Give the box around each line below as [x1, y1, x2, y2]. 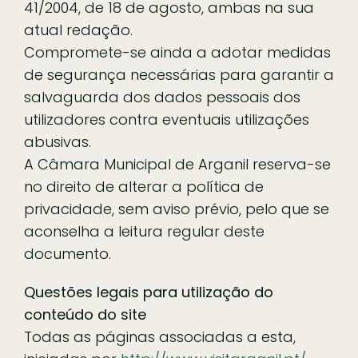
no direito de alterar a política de [24, 176, 264, 197]
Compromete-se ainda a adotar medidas [24, 42, 331, 62]
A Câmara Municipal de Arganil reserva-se [24, 153, 331, 174]
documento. [24, 243, 111, 264]
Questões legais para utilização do [24, 281, 273, 302]
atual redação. [24, 19, 133, 40]
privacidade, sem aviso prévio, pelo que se [24, 198, 329, 219]
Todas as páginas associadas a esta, [24, 326, 296, 347]
